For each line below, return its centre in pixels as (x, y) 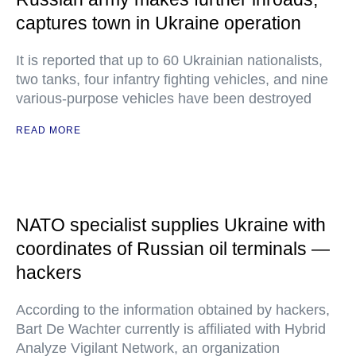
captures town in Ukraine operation (159, 23)
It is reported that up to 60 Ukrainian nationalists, (169, 60)
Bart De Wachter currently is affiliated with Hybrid (171, 329)
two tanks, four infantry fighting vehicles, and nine (172, 79)
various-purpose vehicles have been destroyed (164, 99)
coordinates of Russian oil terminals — (173, 249)
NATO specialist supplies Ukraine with (171, 225)
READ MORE (48, 130)
